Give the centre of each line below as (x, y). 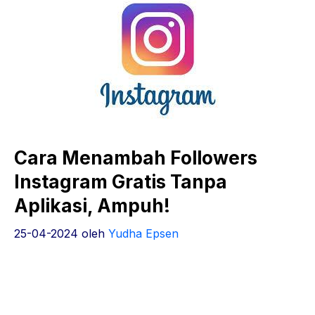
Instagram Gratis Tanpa (121, 182)
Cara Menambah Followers (136, 158)
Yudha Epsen (143, 234)
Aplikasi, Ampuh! (92, 206)
